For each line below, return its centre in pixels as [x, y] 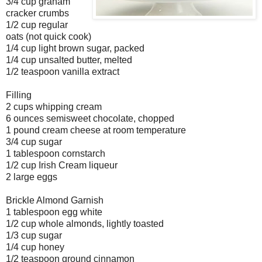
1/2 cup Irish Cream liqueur [62, 166]
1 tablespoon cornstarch [56, 154]
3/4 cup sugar [34, 142]
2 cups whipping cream [54, 107]
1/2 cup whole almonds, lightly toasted [85, 224]
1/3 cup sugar [34, 236]
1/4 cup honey [35, 247]
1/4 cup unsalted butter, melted [69, 60]
